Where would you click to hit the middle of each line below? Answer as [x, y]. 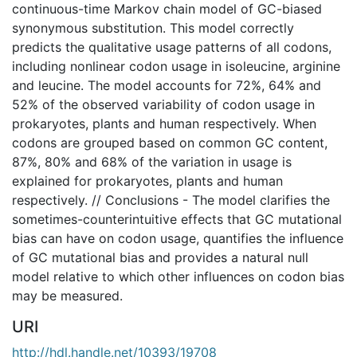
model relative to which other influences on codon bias [178, 276]
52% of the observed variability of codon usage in [163, 104]
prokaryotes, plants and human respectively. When [164, 123]
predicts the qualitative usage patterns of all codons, [172, 47]
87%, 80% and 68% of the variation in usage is [152, 161]
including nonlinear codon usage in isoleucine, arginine [176, 66]
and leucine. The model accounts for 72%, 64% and [167, 85]
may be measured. [67, 295]
